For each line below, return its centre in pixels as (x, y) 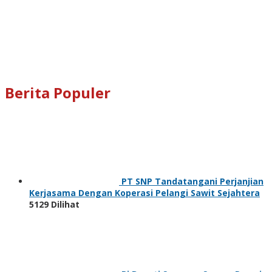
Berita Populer (58, 92)
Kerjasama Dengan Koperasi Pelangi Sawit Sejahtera (144, 192)
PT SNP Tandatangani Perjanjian (192, 181)
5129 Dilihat (54, 204)
